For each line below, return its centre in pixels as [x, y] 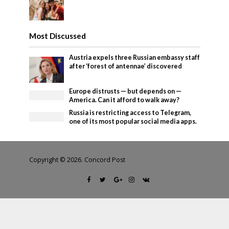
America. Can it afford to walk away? [124, 100]
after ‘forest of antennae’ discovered [126, 66]
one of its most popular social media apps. [133, 122]
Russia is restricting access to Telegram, [130, 113]
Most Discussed [57, 36]
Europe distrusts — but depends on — [125, 91]
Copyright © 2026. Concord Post [77, 159]
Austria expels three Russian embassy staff [135, 58]
